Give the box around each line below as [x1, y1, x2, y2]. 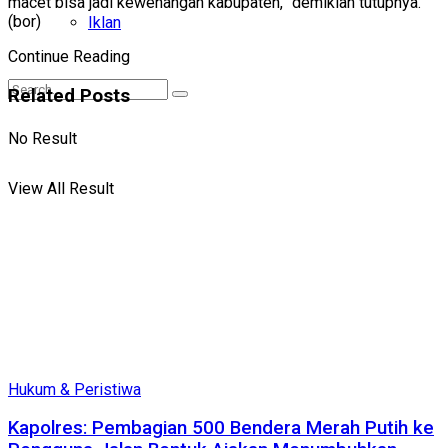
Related [8, 84, 75, 107]
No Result [8, 129, 77, 148]
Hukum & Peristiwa [8, 379, 141, 399]
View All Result [8, 179, 114, 198]
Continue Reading [8, 47, 130, 67]
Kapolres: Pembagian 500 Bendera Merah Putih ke [8, 417, 434, 440]
